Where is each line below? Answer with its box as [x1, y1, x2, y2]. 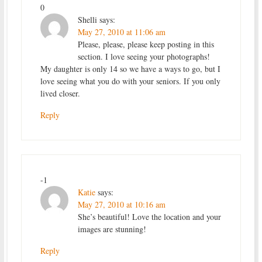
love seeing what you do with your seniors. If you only [40, 75, 220, 87]
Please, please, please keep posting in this [77, 39, 214, 50]
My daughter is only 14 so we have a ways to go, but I [40, 63, 220, 75]
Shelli [77, 14, 97, 26]
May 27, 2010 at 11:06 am [77, 26, 166, 38]
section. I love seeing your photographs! [77, 51, 210, 63]
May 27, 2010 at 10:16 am [77, 199, 166, 211]
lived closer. [40, 88, 80, 99]
